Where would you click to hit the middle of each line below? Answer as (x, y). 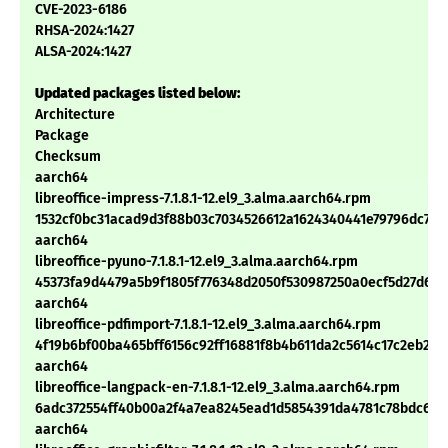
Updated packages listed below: (137, 94)
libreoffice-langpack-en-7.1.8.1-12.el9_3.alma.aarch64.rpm (217, 388)
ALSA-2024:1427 (83, 52)
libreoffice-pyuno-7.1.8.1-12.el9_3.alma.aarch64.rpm (196, 262)
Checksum (68, 157)
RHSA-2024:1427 (84, 31)
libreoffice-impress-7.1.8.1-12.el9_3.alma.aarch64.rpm (203, 199)
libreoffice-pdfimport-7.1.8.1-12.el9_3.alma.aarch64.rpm (208, 325)
